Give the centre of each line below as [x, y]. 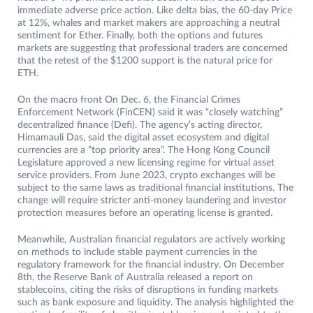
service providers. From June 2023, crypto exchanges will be [146, 176]
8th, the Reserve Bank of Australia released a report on [135, 278]
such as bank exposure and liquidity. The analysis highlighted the [155, 303]
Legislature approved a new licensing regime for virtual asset [146, 163]
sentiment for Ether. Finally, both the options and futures [140, 36]
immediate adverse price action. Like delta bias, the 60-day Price [155, 11]
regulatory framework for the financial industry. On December [151, 265]
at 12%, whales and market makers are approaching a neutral [148, 23]
